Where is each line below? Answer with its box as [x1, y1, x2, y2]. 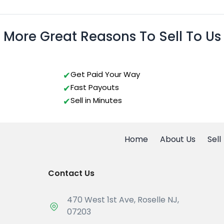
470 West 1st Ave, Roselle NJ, [67, 194, 179, 206]
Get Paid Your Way [70, 69, 140, 80]
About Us [160, 133, 195, 145]
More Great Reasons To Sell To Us [3, 27, 221, 46]
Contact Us [48, 167, 95, 179]
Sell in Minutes [70, 95, 122, 106]
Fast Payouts [70, 82, 119, 93]
